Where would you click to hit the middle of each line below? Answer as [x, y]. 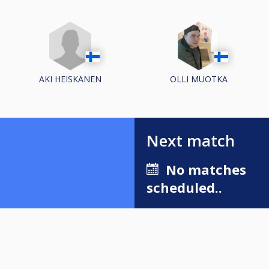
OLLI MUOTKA [199, 79]
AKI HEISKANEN [70, 79]
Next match [191, 141]
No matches [203, 170]
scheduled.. [184, 188]
